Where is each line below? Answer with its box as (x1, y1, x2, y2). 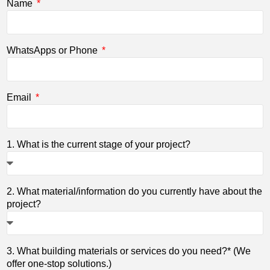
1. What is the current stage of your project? (7, 139, 191, 149)
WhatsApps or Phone (7, 45, 101, 55)
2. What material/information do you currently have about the (7, 186, 263, 196)
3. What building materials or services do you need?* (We (7, 245, 251, 256)
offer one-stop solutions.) (7, 258, 112, 269)
